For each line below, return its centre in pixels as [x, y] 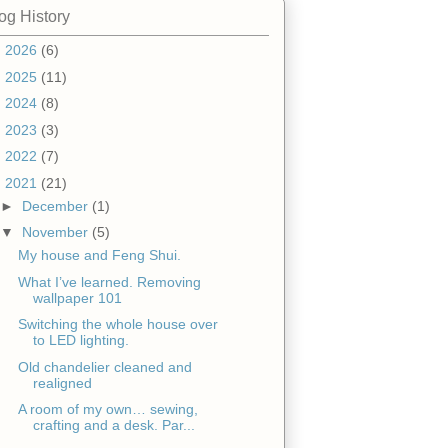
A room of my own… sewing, [107, 409]
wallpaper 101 [77, 297]
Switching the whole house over [117, 324]
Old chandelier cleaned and [104, 366]
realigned [62, 382]
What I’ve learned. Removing [109, 281]
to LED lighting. [80, 340]
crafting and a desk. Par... [113, 425]
